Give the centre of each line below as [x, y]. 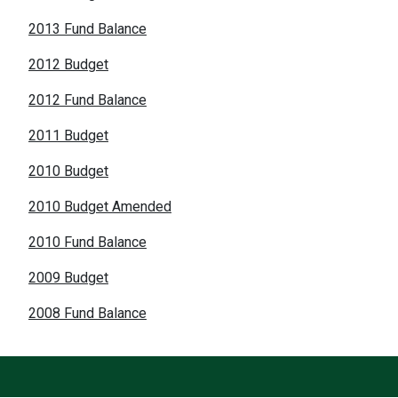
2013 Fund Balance [88, 28]
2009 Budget [68, 277]
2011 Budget [68, 135]
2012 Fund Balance [88, 99]
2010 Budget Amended [100, 206]
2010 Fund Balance [88, 242]
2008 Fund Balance [88, 313]
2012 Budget [68, 64]
